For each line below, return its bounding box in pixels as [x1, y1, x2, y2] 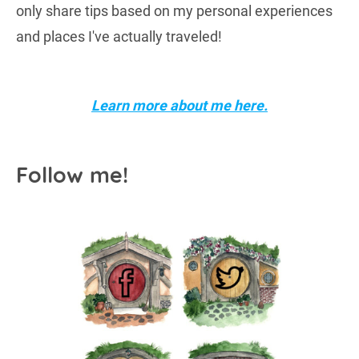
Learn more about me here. [91, 97, 268, 115]
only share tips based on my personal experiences [16, 2, 333, 20]
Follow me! [16, 161, 128, 189]
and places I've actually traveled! [16, 28, 222, 46]
